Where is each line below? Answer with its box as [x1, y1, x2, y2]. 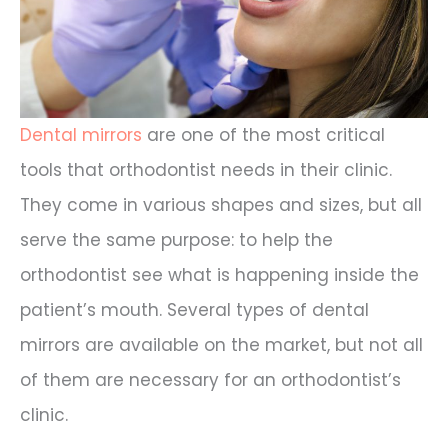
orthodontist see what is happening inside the [20, 263, 419, 288]
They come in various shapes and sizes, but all [20, 193, 422, 218]
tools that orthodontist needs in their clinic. [20, 158, 392, 183]
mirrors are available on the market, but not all [20, 333, 423, 358]
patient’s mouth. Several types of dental [20, 298, 369, 323]
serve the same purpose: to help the [20, 228, 333, 253]
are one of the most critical [142, 123, 385, 148]
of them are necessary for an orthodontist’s [20, 368, 401, 393]
